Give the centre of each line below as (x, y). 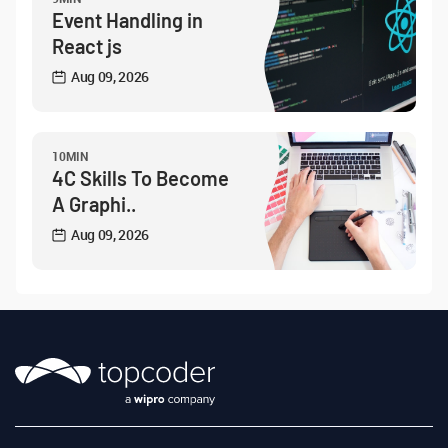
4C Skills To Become (140, 178)
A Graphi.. (94, 204)
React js (87, 46)
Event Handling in (127, 20)
